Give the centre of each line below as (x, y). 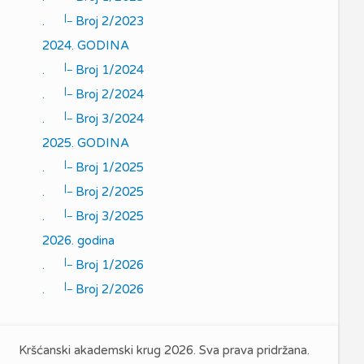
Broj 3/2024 (108, 119)
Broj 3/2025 (108, 216)
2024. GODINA (86, 45)
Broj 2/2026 (108, 289)
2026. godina (78, 240)
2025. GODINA (86, 143)
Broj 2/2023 (108, 21)
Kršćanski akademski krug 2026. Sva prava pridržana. (164, 350)
